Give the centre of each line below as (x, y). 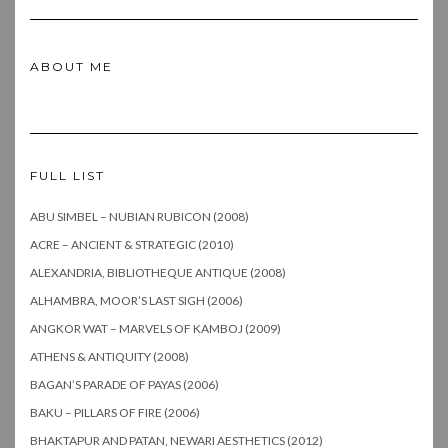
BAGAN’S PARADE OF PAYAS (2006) (124, 384)
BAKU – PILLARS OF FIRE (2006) (115, 412)
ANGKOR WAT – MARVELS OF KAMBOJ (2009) (155, 328)
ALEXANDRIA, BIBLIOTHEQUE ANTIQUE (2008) (158, 272)
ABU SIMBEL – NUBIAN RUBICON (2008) (139, 216)
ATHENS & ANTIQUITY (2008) (109, 356)
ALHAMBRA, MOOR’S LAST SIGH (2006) (136, 300)
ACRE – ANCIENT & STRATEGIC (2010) (132, 244)
